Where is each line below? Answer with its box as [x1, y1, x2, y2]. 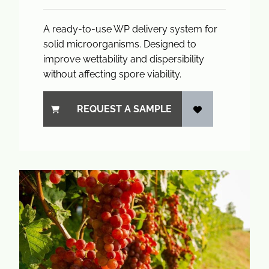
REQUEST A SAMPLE [77, 103, 172, 115]
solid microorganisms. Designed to [43, 38, 196, 50]
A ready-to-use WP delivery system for [43, 23, 217, 35]
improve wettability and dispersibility [43, 53, 204, 65]
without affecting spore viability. [43, 68, 181, 80]
